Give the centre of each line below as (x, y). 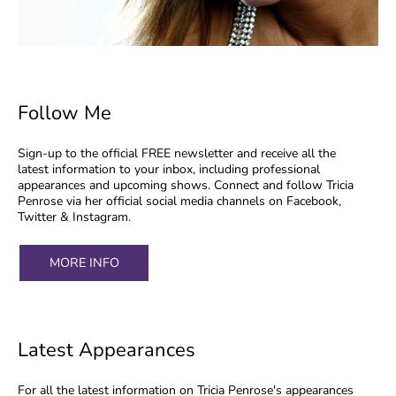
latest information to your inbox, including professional (169, 170)
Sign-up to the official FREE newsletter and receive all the (177, 154)
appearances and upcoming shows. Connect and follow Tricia (186, 186)
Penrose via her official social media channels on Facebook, (179, 202)
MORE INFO (84, 263)
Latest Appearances (107, 350)
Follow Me (65, 114)
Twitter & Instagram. (74, 217)
